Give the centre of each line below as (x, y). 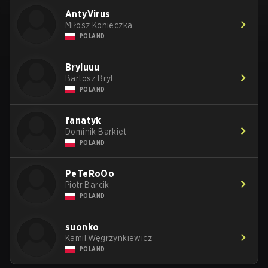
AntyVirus (88, 14)
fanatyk (83, 121)
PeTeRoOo (90, 174)
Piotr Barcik (87, 185)
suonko (82, 227)
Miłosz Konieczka (99, 25)
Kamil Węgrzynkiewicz (109, 238)
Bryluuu (83, 67)
